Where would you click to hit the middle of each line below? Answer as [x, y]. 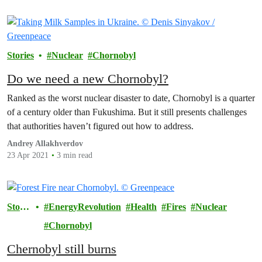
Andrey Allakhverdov [45, 143]
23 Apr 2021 [28, 155]
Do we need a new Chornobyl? [88, 78]
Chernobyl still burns [62, 249]
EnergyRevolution [85, 206]
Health [143, 206]
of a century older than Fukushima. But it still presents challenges [127, 112]
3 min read [75, 155]
